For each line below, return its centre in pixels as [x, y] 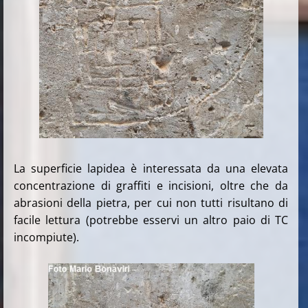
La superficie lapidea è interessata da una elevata [151, 168]
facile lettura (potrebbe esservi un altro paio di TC [151, 220]
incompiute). [46, 237]
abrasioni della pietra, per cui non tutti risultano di [151, 202]
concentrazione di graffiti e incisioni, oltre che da [151, 185]
